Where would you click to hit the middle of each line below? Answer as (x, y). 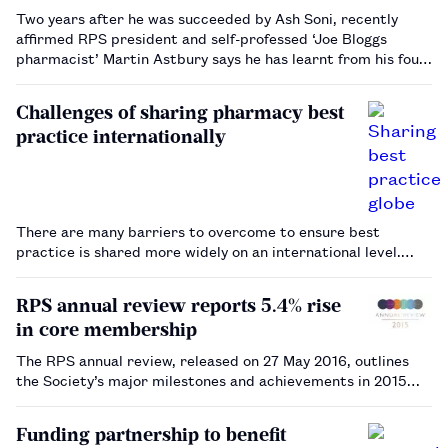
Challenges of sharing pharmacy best (180, 112)
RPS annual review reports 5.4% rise (178, 305)
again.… (42, 97)
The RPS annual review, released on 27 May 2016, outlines (212, 359)
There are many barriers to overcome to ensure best (198, 230)
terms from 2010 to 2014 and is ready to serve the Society (217, 77)
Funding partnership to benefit (151, 434)
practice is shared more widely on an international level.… (215, 250)
